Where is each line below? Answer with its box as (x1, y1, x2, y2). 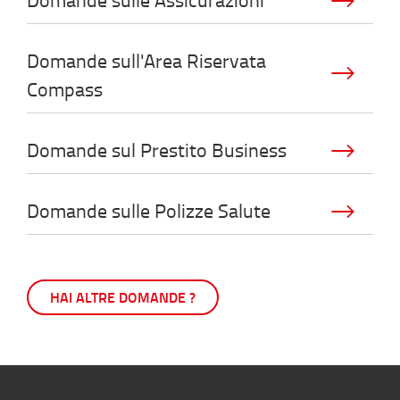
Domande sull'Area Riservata (27, 46, 266, 74)
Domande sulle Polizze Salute (27, 196, 271, 224)
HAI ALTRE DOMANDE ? (50, 286, 196, 307)
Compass (27, 74, 103, 103)
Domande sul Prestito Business (27, 135, 287, 163)
